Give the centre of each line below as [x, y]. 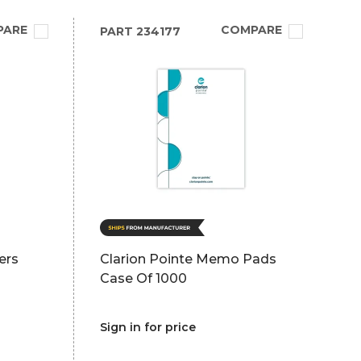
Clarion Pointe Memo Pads [188, 259]
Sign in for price [147, 327]
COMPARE [251, 30]
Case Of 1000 [143, 278]
